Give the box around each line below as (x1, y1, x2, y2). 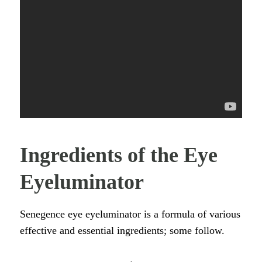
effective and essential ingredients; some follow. (20, 225, 225, 237)
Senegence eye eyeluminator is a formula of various (20, 208, 240, 220)
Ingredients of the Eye (20, 143, 218, 167)
